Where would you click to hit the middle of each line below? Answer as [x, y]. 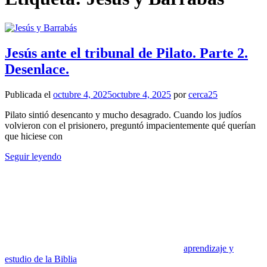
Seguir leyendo [33, 156]
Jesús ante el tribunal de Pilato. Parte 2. [126, 53]
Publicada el [29, 94]
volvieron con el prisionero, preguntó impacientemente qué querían [130, 125]
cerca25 [203, 94]
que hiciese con [34, 136]
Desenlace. [37, 69]
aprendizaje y [209, 248]
